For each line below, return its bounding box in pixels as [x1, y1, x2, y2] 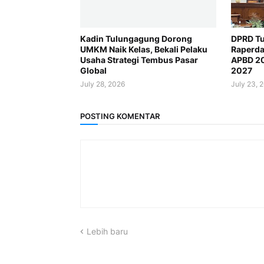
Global [80, 65, 107, 75]
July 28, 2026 [80, 80, 125, 88]
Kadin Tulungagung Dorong [80, 34, 192, 44]
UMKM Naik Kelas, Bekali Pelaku [80, 44, 207, 54]
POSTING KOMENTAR [80, 111, 160, 121]
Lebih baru [86, 226, 128, 236]
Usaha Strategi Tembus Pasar [80, 55, 198, 65]
